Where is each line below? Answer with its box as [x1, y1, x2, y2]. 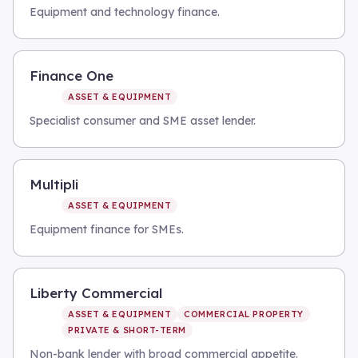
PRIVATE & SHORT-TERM [68, 324, 186, 336]
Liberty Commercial [30, 284, 162, 301]
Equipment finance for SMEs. [30, 222, 184, 237]
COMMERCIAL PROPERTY [184, 308, 304, 320]
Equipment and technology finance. [30, 5, 220, 19]
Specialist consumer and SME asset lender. [30, 113, 256, 128]
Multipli [30, 176, 78, 193]
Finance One [30, 67, 113, 84]
